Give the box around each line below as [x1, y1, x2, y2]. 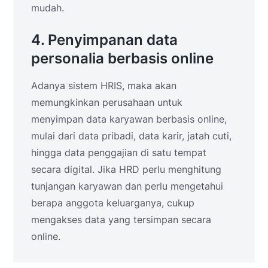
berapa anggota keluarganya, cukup [31, 196, 194, 209]
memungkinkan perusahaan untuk [31, 96, 182, 108]
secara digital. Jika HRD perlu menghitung [31, 163, 221, 175]
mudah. [31, 1, 64, 14]
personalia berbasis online [31, 49, 214, 67]
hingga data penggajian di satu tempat [31, 146, 206, 159]
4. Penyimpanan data [31, 31, 178, 48]
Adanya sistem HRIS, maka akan [31, 79, 176, 92]
